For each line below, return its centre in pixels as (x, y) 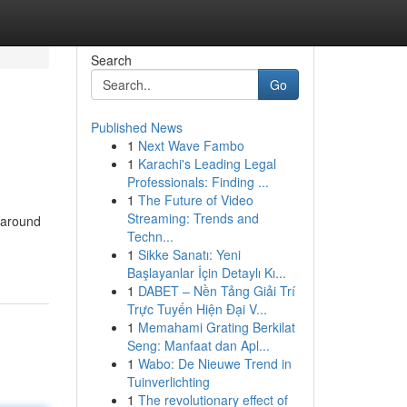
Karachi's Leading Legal (207, 164)
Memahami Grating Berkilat (216, 327)
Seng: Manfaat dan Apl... (198, 345)
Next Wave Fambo (191, 145)
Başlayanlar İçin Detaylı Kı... (206, 273)
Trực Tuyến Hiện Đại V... (197, 309)
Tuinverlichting (168, 382)
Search (111, 60)
